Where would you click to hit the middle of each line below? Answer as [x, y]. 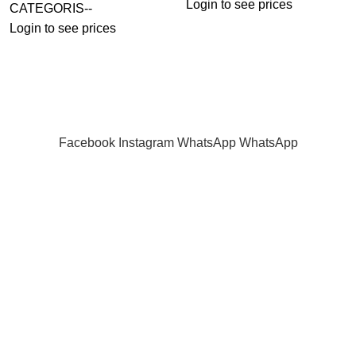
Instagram [146, 142]
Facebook [87, 142]
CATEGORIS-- [50, 9]
